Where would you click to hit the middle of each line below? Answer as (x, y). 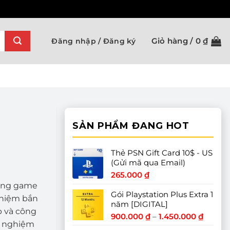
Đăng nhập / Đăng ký (94, 41)
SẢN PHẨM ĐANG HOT (131, 126)
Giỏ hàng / (173, 41)
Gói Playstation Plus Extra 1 (162, 194)
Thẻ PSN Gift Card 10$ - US (162, 153)
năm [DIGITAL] (139, 204)
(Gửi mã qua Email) (148, 162)
